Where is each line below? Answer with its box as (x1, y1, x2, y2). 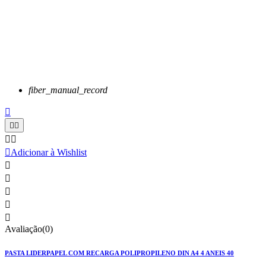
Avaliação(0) (5, 224, 53, 235)
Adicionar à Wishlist (11, 147, 87, 158)
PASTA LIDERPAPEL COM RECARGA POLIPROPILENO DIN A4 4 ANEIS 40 (5, 249, 234, 256)
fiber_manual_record (28, 85, 107, 96)
